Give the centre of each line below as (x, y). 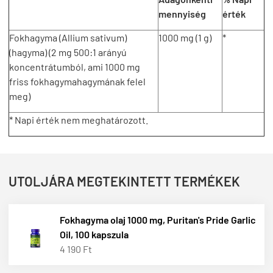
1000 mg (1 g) (185, 37)
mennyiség (182, 14)
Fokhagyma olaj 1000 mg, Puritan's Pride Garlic (158, 220)
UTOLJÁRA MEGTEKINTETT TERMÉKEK (124, 181)
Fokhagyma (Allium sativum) (68, 37)
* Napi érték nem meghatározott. (79, 120)
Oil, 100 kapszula (94, 234)
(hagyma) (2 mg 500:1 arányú (68, 52)
